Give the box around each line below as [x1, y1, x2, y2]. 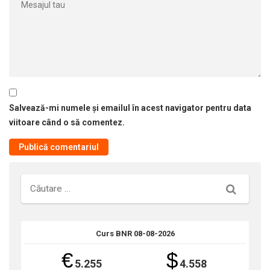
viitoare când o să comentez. [9, 118, 125, 128]
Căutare [225, 181, 263, 195]
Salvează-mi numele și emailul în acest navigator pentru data [9, 103, 251, 113]
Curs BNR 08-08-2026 [95, 229, 175, 239]
